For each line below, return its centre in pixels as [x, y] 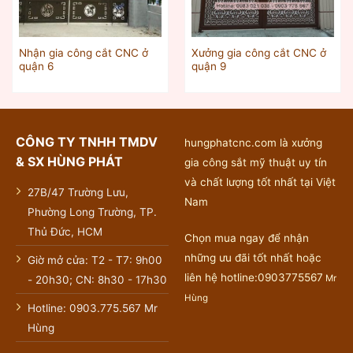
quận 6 [36, 67]
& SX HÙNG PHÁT [69, 161]
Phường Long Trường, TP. [92, 212]
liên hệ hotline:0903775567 [253, 277]
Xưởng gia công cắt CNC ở [258, 53]
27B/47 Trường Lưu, [78, 192]
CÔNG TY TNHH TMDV [86, 141]
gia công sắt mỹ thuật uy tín [255, 162]
